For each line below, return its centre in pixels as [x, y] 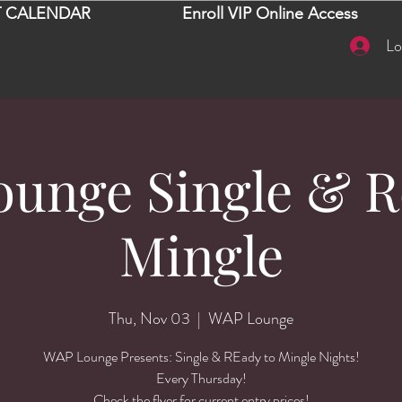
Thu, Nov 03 [149, 318]
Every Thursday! [201, 378]
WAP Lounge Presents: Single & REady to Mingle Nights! [201, 356]
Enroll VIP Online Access [270, 13]
